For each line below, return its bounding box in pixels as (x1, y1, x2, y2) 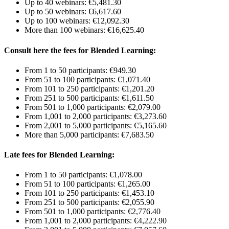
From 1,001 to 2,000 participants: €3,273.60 (25, 111, 167, 121)
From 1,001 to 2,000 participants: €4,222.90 (25, 216, 167, 225)
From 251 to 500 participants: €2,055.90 (25, 198, 154, 207)
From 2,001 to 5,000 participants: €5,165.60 (25, 121, 167, 130)
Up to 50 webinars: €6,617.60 (25, 7, 121, 16)
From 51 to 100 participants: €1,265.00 (25, 179, 150, 189)
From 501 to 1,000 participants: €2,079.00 (25, 102, 161, 111)
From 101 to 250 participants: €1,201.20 (25, 84, 154, 93)
